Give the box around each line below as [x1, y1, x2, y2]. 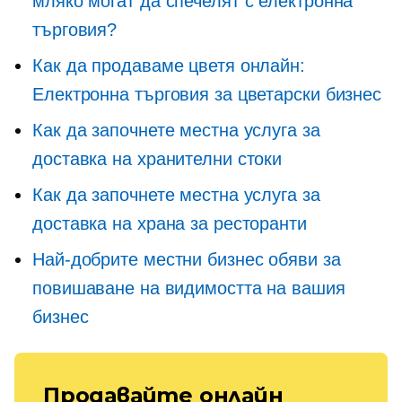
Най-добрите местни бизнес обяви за [32, 249, 341, 269]
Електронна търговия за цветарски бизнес [32, 84, 382, 104]
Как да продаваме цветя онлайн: [32, 56, 305, 75]
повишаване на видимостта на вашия [32, 278, 345, 298]
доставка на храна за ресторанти [32, 214, 307, 233]
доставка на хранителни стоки [32, 149, 283, 169]
